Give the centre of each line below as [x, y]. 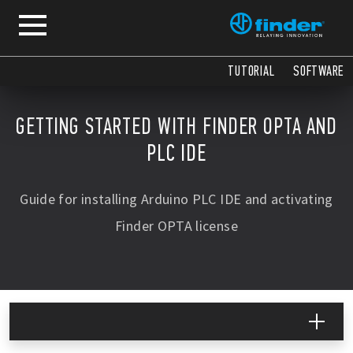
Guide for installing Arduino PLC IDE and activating [176, 199]
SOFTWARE [318, 72]
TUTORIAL [251, 72]
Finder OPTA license [176, 226]
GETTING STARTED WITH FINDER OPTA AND [176, 126]
